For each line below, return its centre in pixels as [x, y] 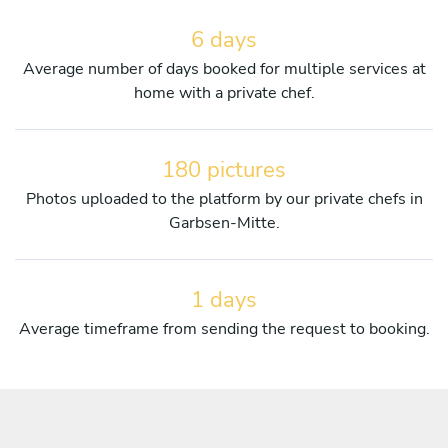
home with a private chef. [224, 92]
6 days [224, 39]
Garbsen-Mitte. [224, 222]
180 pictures [224, 169]
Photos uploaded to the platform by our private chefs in [224, 198]
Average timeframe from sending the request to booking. [224, 328]
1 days [224, 299]
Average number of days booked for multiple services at [224, 68]
